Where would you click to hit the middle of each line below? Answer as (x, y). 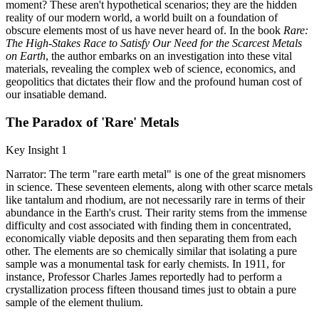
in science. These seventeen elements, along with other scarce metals (159, 187)
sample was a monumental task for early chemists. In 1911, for (145, 263)
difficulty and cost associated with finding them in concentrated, (148, 225)
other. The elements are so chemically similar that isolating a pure (151, 251)
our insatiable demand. (56, 95)
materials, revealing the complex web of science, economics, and (151, 69)
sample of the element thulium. (74, 302)
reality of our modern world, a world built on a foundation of (142, 18)
